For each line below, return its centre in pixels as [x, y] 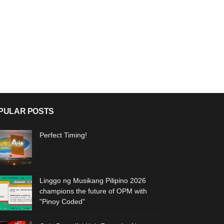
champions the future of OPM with [93, 191]
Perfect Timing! [63, 135]
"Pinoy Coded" [62, 201]
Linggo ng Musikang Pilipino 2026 [93, 180]
